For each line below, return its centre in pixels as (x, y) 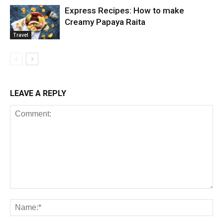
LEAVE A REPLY (38, 94)
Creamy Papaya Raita (105, 22)
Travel (21, 35)
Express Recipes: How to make (124, 11)
